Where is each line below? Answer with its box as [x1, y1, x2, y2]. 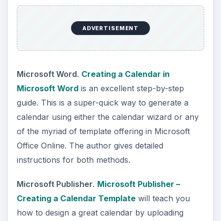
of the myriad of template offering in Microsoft [16, 126, 190, 136]
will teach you [135, 193, 190, 203]
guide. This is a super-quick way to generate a [16, 97, 188, 108]
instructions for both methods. [16, 154, 130, 165]
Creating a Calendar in [81, 69, 170, 79]
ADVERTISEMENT [82, 25, 139, 32]
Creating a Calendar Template [16, 193, 136, 203]
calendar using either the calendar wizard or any [16, 111, 199, 122]
